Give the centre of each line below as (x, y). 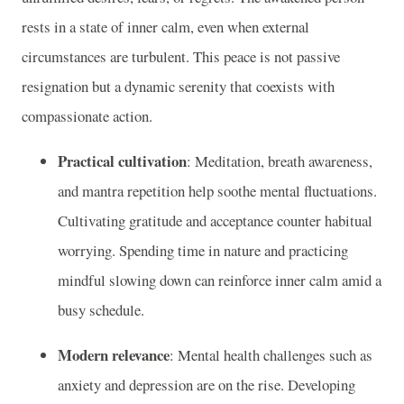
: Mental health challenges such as (271, 354)
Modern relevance (114, 354)
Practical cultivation (122, 161)
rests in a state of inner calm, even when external (165, 27)
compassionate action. (87, 116)
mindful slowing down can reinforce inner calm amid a (220, 280)
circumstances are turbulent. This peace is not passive (181, 57)
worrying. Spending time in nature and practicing (203, 250)
